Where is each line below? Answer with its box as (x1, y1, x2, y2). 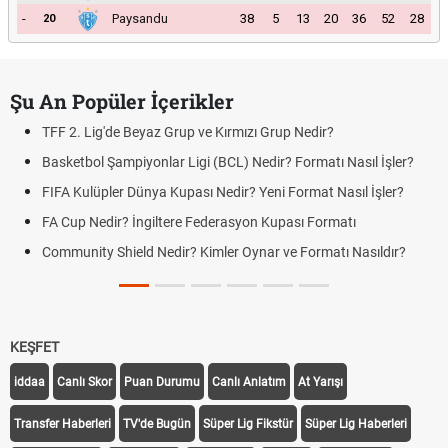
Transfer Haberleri (14, 417, 111, 431)
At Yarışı (298, 375, 343, 389)
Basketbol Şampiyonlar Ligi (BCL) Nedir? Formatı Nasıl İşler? (42, 154, 414, 170)
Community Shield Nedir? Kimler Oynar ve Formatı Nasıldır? (42, 244, 406, 260)
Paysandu (112, 11, 168, 26)
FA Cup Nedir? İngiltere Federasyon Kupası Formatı (42, 214, 356, 230)
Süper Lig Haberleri (305, 417, 407, 431)
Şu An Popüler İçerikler (10, 88, 234, 114)
